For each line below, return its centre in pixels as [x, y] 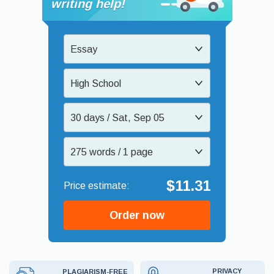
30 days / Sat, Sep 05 [117, 117]
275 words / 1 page [112, 152]
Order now [137, 215]
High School [96, 83]
